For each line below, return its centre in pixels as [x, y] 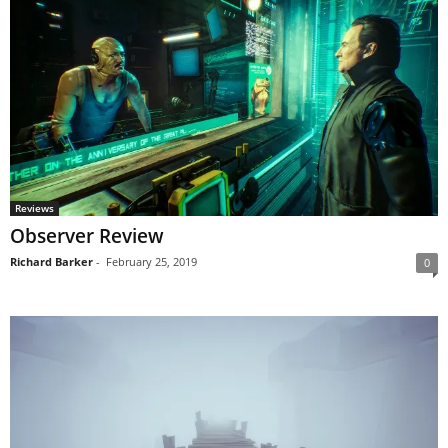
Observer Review [87, 236]
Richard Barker [51, 262]
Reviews [34, 208]
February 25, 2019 [151, 262]
